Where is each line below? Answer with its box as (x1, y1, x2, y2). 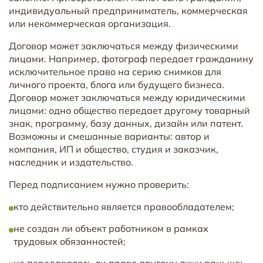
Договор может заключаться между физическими (9, 39, 238, 52)
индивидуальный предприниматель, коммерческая (9, 4, 248, 16)
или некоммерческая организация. (9, 17, 171, 29)
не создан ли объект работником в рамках (14, 222, 208, 234)
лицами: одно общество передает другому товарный (9, 104, 250, 116)
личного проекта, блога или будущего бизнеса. (9, 78, 224, 90)
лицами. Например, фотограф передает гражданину (9, 52, 254, 65)
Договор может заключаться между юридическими (9, 91, 245, 103)
